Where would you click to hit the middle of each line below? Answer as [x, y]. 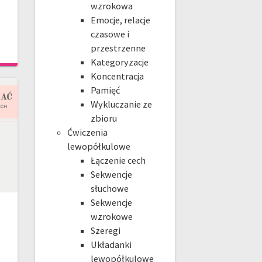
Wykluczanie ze [121, 104]
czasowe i [110, 34]
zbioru [104, 118]
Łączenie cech [118, 161]
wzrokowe [111, 217]
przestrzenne [118, 48]
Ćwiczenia [87, 132]
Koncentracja [117, 76]
